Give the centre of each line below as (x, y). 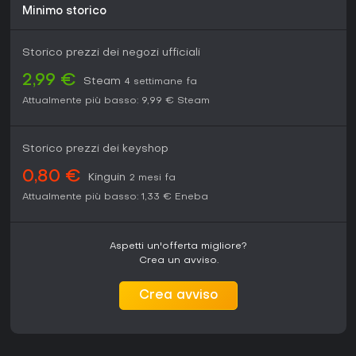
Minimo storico (64, 12)
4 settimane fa (161, 82)
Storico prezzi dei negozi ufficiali (111, 53)
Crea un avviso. (178, 261)
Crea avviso (178, 296)
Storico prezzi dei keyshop (95, 149)
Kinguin (107, 178)
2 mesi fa (153, 178)
